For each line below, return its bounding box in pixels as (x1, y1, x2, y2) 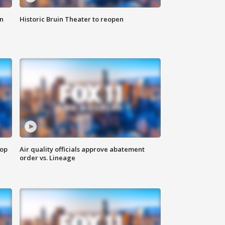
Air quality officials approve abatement (20, 145, 145, 154)
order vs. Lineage (20, 153, 76, 163)
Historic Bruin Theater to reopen (20, 15, 124, 24)
